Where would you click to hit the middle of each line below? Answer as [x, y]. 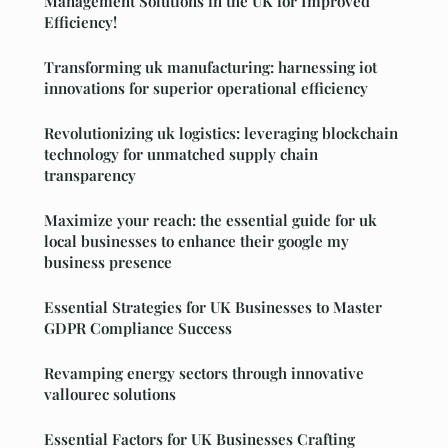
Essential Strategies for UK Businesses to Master [213, 307]
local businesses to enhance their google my [196, 241]
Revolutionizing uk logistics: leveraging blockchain [221, 133]
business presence [108, 262]
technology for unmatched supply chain [181, 154]
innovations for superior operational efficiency [206, 88]
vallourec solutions [110, 394]
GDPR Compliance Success [138, 328]
